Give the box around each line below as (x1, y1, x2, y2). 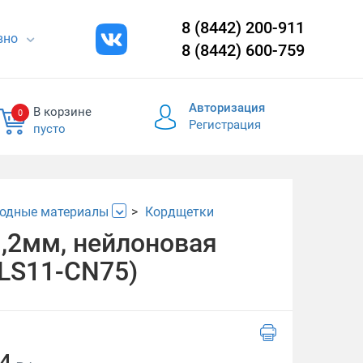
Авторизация (189, 100, 265, 115)
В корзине (32, 105, 92, 119)
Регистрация (189, 117, 261, 132)
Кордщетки (145, 204, 214, 220)
